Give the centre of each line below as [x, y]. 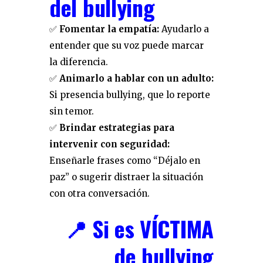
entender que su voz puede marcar [127, 45]
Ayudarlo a [184, 29]
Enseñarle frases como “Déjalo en [125, 161]
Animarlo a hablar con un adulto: [136, 78]
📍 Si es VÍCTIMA [139, 228]
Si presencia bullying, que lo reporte [130, 95]
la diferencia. [79, 62]
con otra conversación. [100, 193]
